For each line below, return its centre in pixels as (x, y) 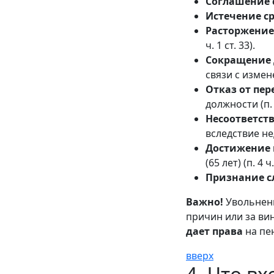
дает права (214, 231)
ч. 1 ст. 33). (230, 45)
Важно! (205, 202)
